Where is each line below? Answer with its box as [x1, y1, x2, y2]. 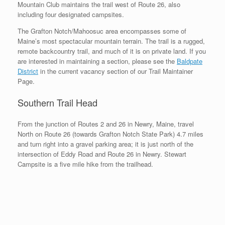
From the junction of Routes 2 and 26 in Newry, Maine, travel [18, 119, 194, 129]
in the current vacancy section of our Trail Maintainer [38, 66, 193, 76]
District [18, 66, 38, 76]
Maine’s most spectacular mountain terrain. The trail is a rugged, [18, 36, 205, 46]
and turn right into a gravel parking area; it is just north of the [18, 139, 193, 149]
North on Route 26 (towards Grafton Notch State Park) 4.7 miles [18, 129, 203, 139]
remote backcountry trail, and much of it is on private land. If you [18, 46, 206, 56]
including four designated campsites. [18, 9, 124, 19]
